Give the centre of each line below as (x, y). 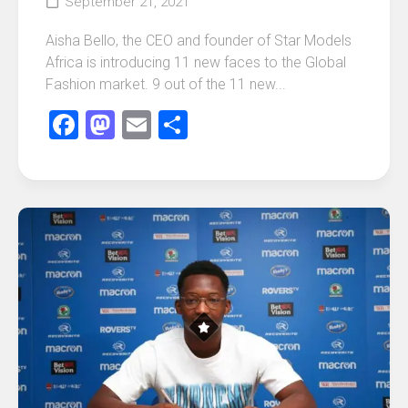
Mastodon (179, 125)
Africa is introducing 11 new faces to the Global (196, 63)
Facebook (139, 125)
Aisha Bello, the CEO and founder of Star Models (199, 41)
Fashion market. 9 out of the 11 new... (166, 85)
